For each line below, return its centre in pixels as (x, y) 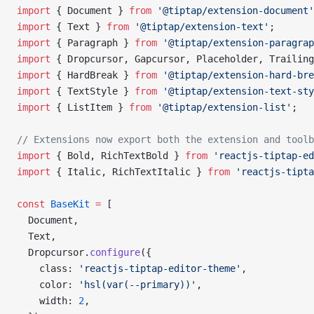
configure (115, 252)
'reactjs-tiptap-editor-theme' (160, 268)
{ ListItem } (90, 107)
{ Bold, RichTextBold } (118, 156)
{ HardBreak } (93, 75)
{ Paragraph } (93, 43)
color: (48, 285)
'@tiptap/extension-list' (221, 107)
